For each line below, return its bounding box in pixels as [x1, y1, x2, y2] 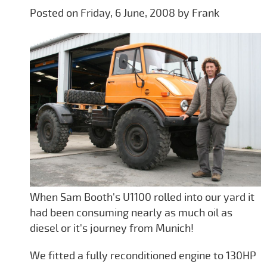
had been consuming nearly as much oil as [30, 206, 232, 220]
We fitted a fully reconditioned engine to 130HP [30, 249, 256, 263]
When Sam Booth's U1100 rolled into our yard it [30, 191, 254, 204]
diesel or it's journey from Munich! [30, 222, 194, 235]
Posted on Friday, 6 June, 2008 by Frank [30, 6, 219, 20]
